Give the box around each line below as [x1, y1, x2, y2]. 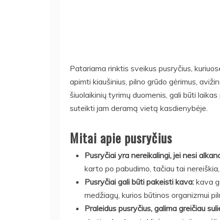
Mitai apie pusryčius [70, 128, 172, 147]
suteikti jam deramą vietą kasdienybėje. [70, 103, 208, 113]
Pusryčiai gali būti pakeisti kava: [84, 177, 194, 187]
